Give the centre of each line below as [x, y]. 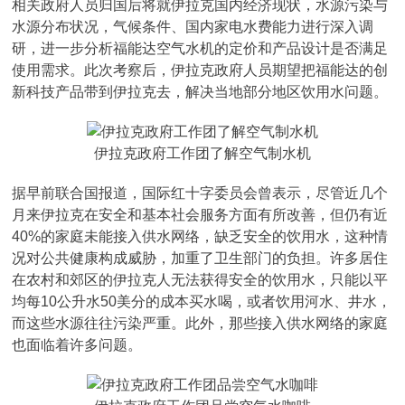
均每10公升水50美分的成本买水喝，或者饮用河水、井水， [202, 301]
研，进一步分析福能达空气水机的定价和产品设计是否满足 [200, 48]
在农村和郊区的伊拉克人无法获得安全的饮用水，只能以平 [200, 280]
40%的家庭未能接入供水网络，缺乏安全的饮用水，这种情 [200, 236]
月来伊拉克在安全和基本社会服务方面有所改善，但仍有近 [200, 215]
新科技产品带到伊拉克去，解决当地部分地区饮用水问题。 [200, 92]
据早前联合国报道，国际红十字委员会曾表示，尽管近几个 [200, 193]
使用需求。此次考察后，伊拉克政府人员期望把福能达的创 [200, 70]
